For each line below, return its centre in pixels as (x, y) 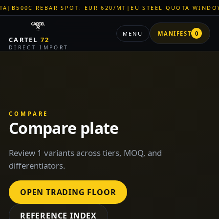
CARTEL (25, 40)
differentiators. (37, 165)
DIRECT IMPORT (39, 47)
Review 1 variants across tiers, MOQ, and (85, 153)
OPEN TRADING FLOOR (68, 192)
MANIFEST (175, 33)
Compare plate (64, 128)
